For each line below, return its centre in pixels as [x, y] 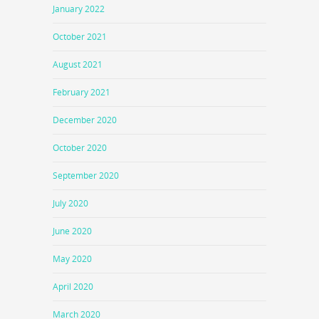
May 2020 [72, 258]
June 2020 [72, 231]
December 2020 [85, 120]
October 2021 [80, 36]
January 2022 [79, 9]
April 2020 [73, 286]
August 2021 [78, 64]
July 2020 [70, 203]
